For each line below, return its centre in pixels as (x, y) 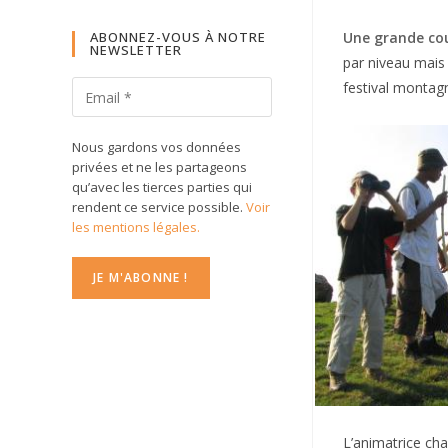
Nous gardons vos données (156, 147)
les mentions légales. (136, 227)
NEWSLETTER (136, 50)
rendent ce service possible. (159, 207)
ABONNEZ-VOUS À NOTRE (178, 37)
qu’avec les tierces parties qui (162, 187)
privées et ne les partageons (159, 167)
